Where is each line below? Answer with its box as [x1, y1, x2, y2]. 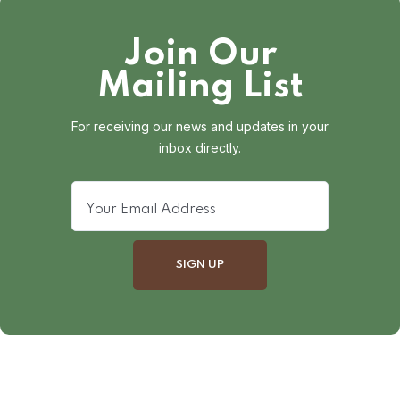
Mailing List [96, 69, 304, 105]
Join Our [123, 37, 277, 73]
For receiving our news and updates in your [71, 119, 329, 135]
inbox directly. [159, 140, 241, 156]
